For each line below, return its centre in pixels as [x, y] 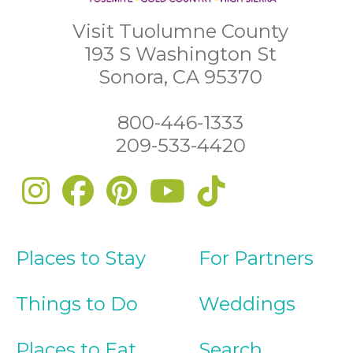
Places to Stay [81, 258]
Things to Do [77, 304]
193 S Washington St [180, 54]
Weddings [247, 304]
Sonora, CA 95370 [180, 77]
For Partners [256, 258]
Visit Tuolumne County [180, 32]
